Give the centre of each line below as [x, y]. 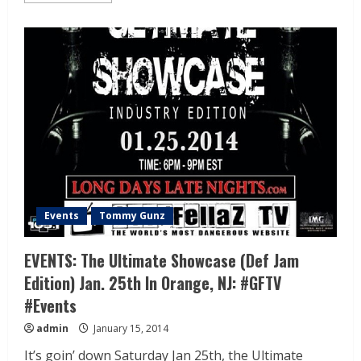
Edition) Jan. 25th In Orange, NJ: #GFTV [153, 283]
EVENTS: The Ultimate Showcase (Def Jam [162, 261]
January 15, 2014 [130, 329]
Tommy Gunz [132, 216]
